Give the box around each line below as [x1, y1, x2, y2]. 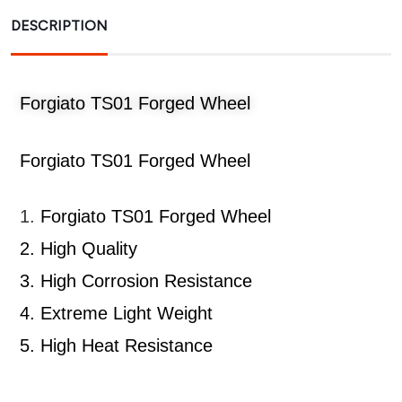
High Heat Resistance [40, 336, 218, 355]
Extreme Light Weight [40, 303, 218, 323]
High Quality [40, 239, 143, 258]
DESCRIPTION [11, 17, 108, 34]
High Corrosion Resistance [40, 271, 258, 291]
